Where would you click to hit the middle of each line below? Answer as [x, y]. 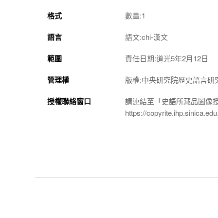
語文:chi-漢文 [146, 36]
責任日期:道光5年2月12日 [167, 58]
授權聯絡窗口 [69, 101]
